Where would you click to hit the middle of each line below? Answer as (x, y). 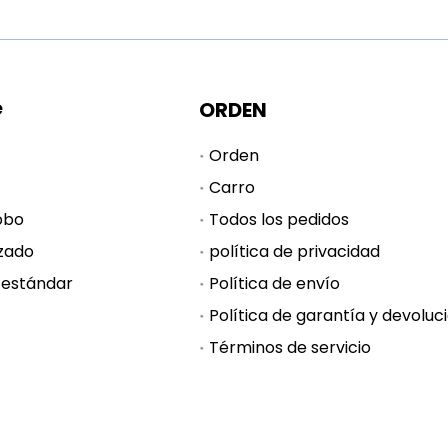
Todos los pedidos (278, 219)
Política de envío (274, 283)
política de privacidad (294, 251)
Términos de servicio (289, 347)
